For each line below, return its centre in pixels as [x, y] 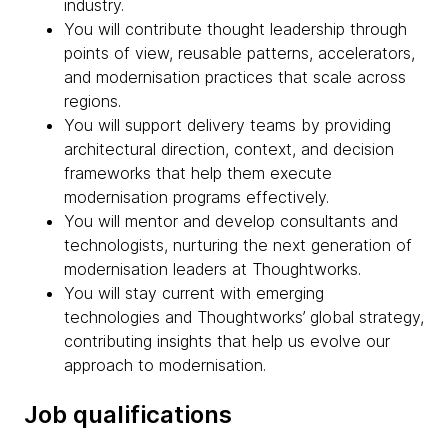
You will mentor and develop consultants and [231, 221]
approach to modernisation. [165, 365]
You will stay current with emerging [194, 293]
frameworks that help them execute [198, 173]
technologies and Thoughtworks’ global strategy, [244, 317]
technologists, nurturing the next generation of [238, 245]
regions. [92, 101]
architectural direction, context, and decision [229, 149]
